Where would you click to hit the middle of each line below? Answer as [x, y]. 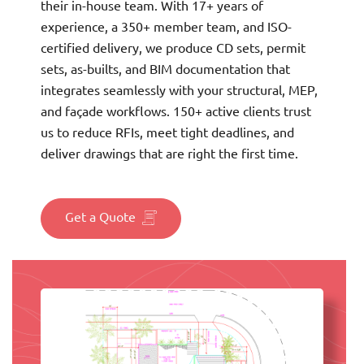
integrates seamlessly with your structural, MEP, [179, 90]
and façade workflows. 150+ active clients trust [176, 111]
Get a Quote [100, 217]
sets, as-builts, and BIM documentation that [165, 69]
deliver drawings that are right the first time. [169, 153]
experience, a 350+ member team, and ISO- [166, 26]
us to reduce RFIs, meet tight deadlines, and [167, 132]
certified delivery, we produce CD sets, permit [173, 48]
